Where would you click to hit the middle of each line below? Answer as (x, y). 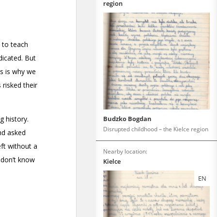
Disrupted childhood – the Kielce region (156, 129)
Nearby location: (125, 151)
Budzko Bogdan (127, 119)
